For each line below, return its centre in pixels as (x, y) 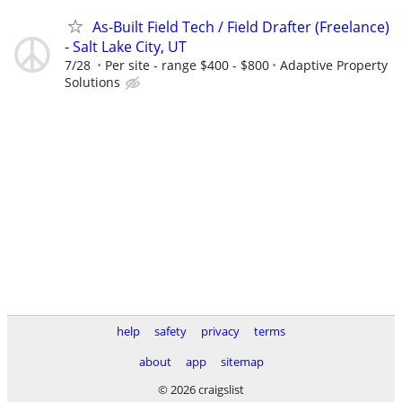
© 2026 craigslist (201, 389)
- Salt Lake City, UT (126, 47)
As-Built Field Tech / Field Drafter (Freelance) (241, 27)
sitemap (242, 362)
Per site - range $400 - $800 (187, 66)
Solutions (92, 83)
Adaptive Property (334, 66)
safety (170, 331)
